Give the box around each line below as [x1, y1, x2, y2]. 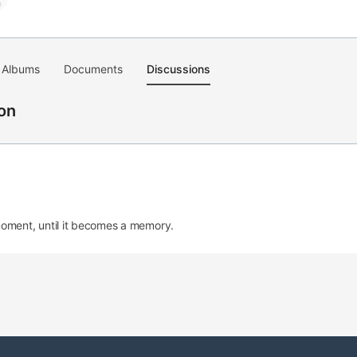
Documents [64, 62, 123, 76]
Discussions [147, 62, 210, 76]
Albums [2, 62, 40, 76]
